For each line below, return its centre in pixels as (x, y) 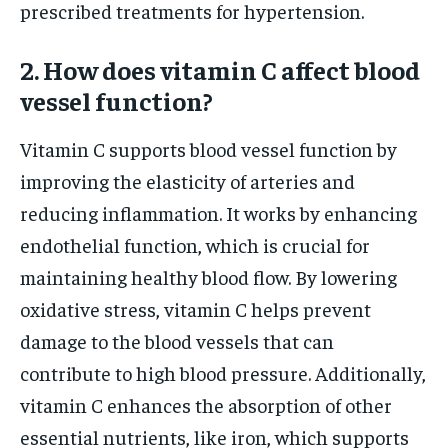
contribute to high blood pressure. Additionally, (223, 372)
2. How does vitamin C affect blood (220, 69)
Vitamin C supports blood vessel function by (208, 148)
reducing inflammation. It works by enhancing (218, 212)
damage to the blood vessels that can (177, 340)
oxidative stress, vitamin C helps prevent (195, 308)
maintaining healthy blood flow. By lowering (208, 276)
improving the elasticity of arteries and (187, 180)
